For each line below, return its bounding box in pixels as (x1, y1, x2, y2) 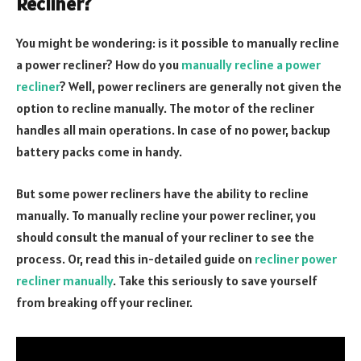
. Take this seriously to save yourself (113, 272, 317, 288)
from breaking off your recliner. (16, 293, 193, 310)
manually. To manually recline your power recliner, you (16, 206, 316, 223)
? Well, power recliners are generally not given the (60, 77, 342, 94)
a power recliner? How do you (16, 56, 181, 73)
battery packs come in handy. (16, 143, 185, 160)
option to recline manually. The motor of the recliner (16, 99, 314, 116)
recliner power (255, 250, 337, 267)
